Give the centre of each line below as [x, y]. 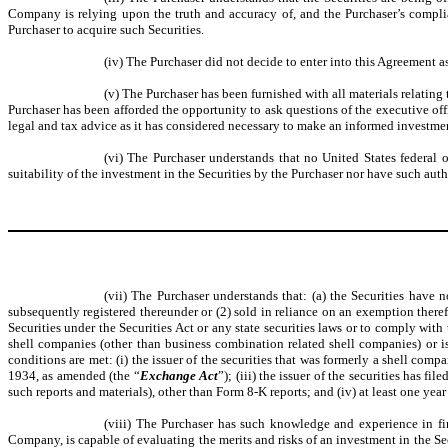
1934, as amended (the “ [74, 375]
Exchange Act [179, 375]
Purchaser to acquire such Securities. [106, 29]
